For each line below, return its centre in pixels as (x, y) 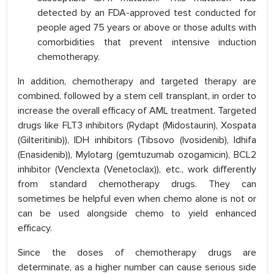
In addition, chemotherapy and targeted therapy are (137, 82)
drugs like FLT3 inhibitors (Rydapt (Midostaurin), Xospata (137, 126)
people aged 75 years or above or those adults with (147, 28)
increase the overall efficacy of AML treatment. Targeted (137, 111)
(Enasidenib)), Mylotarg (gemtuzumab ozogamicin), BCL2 (137, 155)
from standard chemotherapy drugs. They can (137, 184)
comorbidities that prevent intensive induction (147, 43)
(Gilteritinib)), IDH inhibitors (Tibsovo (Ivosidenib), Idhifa (137, 140)
